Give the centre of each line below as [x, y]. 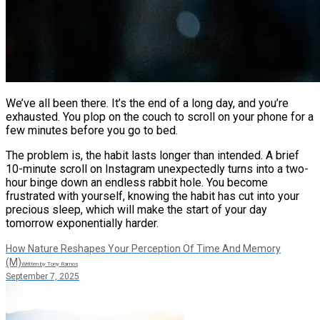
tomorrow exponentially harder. [82, 223]
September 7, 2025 [42, 276]
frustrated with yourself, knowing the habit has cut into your [152, 196]
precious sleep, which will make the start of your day [136, 209]
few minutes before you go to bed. [92, 130]
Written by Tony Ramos [50, 264]
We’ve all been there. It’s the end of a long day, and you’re [147, 103]
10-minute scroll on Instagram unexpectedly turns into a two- [157, 169]
